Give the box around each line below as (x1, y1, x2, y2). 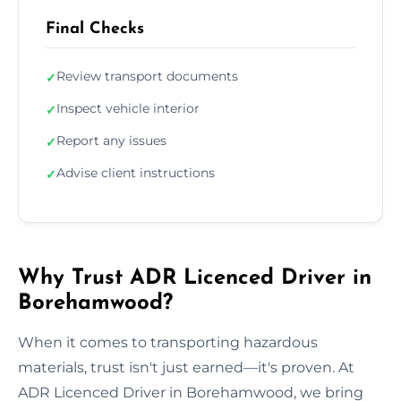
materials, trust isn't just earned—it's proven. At (18, 358, 354, 376)
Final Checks (46, 20, 144, 38)
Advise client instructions (56, 164, 215, 181)
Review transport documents (56, 67, 238, 84)
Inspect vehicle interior (56, 99, 200, 116)
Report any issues (56, 132, 166, 149)
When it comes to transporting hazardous (18, 333, 318, 351)
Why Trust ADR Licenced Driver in (18, 267, 371, 289)
